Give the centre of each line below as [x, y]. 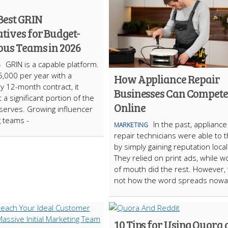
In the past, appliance [190, 124]
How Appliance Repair [167, 79]
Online [130, 107]
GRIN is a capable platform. [52, 64]
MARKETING [131, 125]
